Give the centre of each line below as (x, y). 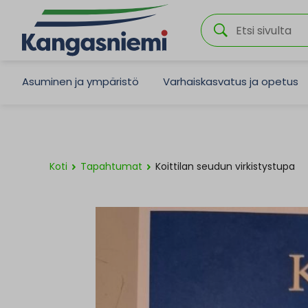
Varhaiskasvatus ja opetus (231, 81)
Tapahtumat (111, 166)
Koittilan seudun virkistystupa (225, 166)
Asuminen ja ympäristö (80, 81)
